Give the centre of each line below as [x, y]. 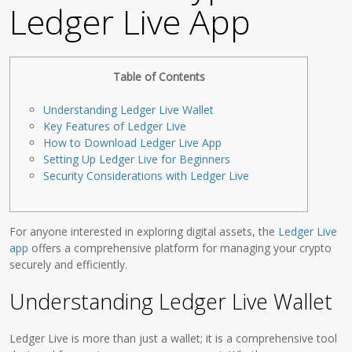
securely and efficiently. [69, 264]
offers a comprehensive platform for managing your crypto [180, 248]
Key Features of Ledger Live [115, 126]
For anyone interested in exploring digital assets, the [144, 231]
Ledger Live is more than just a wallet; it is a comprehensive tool [174, 338]
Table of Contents [159, 77]
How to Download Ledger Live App [133, 143]
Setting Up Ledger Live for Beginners [137, 159]
